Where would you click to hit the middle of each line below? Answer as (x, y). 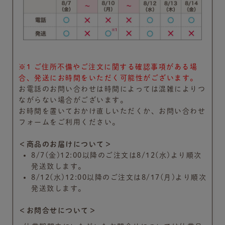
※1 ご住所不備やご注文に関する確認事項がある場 (108, 67)
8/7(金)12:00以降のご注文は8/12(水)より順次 (117, 155)
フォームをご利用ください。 (69, 122)
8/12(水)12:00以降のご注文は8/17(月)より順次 (119, 177)
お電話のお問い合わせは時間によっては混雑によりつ (112, 89)
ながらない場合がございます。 (73, 100)
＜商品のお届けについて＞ (65, 144)
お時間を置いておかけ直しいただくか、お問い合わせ (112, 111)
